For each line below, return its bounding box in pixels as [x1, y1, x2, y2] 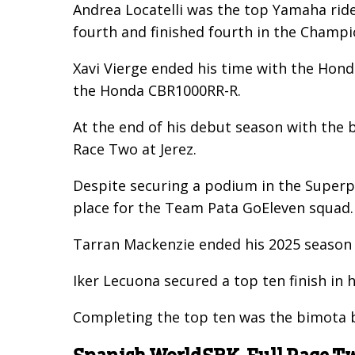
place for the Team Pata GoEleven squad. [73, 198, 353, 218]
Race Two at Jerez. [73, 139, 197, 159]
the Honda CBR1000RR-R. [73, 81, 241, 101]
